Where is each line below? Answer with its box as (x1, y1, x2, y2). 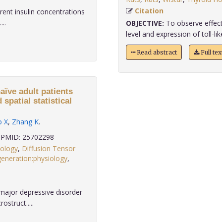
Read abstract (135, 49, 177, 56)
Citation (134, 6, 164, 15)
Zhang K (12, 117, 39, 126)
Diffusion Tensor (22, 144, 75, 153)
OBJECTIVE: (125, 18, 164, 28)
